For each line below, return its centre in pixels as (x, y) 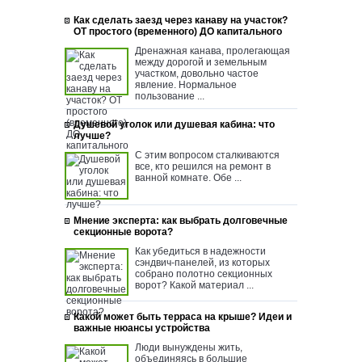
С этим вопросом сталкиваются (207, 155)
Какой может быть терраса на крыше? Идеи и (183, 316)
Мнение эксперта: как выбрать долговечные (181, 220)
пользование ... (170, 96)
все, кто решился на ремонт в (203, 166)
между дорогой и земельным (201, 62)
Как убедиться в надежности (200, 251)
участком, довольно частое (197, 73)
